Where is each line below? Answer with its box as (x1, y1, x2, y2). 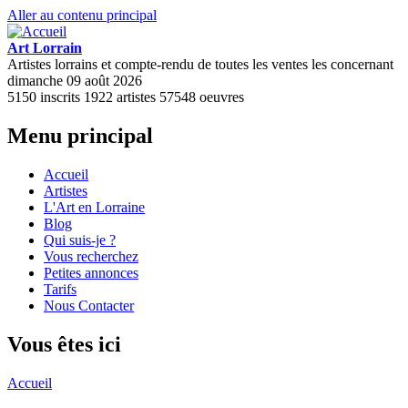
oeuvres (196, 89, 244, 105)
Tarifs (44, 280, 76, 297)
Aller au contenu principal (7, 7, 157, 23)
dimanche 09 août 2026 (7, 73, 142, 88)
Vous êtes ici (7, 331, 121, 356)
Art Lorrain (7, 40, 82, 56)
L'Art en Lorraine (44, 199, 145, 215)
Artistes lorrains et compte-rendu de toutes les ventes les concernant (7, 56, 393, 72)
